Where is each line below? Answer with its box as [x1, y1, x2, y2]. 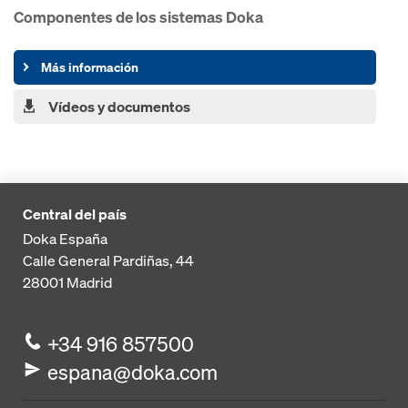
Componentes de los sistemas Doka [14, 5, 263, 27]
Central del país [23, 203, 127, 224]
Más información [41, 57, 139, 76]
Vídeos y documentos [48, 96, 190, 117]
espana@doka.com [47, 358, 219, 385]
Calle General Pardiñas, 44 [23, 250, 194, 270]
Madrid [66, 271, 112, 292]
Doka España [23, 228, 107, 249]
